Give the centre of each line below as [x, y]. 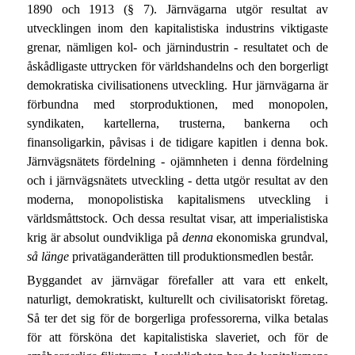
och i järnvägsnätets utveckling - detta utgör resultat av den [177, 181]
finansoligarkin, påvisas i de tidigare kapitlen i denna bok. [177, 143]
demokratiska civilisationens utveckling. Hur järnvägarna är [177, 86]
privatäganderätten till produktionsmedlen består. [191, 257]
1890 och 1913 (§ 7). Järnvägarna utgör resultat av [177, 10]
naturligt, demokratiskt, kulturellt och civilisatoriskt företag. [177, 299]
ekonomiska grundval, [271, 238]
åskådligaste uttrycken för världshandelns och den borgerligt [177, 67]
